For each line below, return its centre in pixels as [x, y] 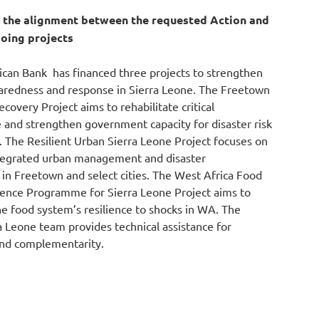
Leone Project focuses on [203, 141]
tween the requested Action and [182, 20]
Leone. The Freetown [214, 89]
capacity [171, 124]
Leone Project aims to [194, 192]
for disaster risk [231, 124]
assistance [188, 226]
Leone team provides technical [82, 226]
